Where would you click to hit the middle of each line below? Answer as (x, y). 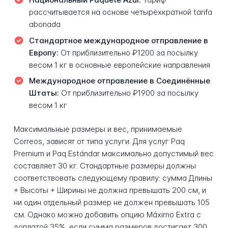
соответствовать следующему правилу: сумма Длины (113, 178)
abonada (45, 24)
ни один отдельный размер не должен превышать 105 (111, 203)
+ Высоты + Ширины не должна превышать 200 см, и (110, 190)
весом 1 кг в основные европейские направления (119, 65)
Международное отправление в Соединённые (119, 81)
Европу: (44, 52)
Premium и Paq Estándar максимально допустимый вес (113, 154)
